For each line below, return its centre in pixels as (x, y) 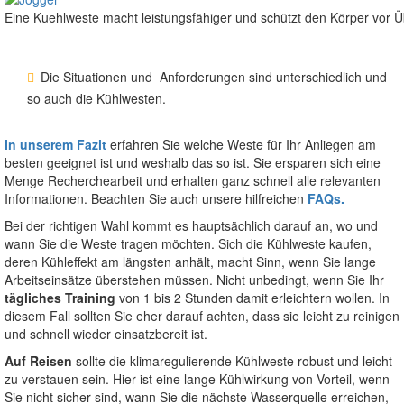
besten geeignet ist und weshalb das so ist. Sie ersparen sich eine (193, 163)
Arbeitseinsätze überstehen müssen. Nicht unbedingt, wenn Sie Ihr (194, 280)
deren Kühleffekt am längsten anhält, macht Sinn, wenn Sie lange (190, 262)
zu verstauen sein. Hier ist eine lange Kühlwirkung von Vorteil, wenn (197, 379)
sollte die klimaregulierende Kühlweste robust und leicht (234, 361)
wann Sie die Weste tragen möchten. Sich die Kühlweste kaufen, (188, 244)
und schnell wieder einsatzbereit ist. (106, 334)
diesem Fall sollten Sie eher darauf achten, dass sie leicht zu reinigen (202, 316)
